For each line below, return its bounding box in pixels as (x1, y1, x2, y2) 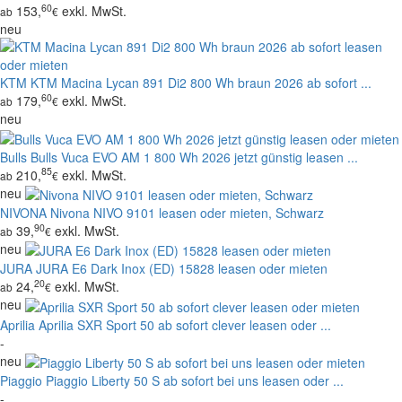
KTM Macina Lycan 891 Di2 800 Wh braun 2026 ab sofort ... (31, 74, 371, 92)
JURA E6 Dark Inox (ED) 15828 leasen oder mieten (36, 259, 328, 278)
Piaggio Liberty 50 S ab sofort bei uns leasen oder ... (46, 371, 344, 389)
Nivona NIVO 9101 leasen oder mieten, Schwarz (50, 203, 324, 222)
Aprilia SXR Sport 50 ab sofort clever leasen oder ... (39, 315, 331, 334)
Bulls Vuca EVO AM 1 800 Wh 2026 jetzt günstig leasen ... (31, 147, 358, 166)
